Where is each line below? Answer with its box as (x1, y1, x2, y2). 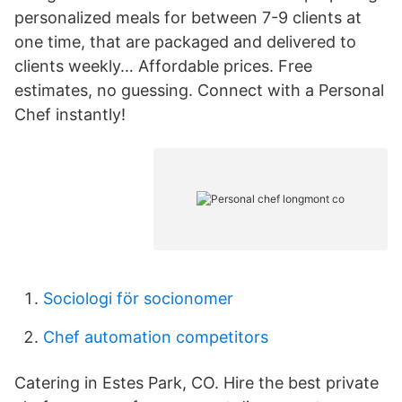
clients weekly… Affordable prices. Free (14, 57, 312, 75)
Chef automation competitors (43, 328, 268, 346)
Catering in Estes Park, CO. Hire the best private (14, 373, 379, 392)
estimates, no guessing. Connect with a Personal (14, 81, 384, 100)
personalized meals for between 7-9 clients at (14, 8, 362, 27)
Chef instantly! (14, 105, 126, 124)
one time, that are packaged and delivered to (14, 32, 356, 51)
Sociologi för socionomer (43, 289, 233, 308)
